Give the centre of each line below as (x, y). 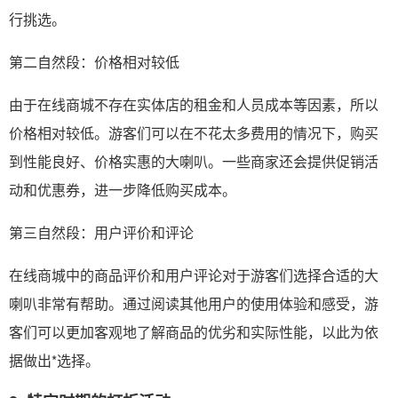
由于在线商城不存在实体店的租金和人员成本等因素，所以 (194, 104)
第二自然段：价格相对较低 (94, 61)
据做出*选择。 (54, 360)
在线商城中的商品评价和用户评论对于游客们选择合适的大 (194, 275)
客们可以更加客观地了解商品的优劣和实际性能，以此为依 (194, 331)
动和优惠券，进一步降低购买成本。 (123, 189)
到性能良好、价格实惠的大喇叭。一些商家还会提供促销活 (194, 161)
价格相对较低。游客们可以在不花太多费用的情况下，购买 (194, 132)
